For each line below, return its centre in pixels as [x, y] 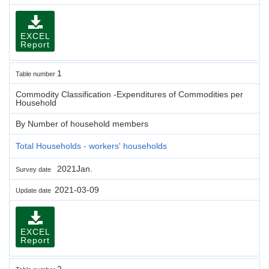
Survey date [35, 169]
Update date [35, 190]
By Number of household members [82, 123]
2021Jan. [74, 168]
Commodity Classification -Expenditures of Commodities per [129, 94]
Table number [36, 74]
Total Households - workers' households [91, 146]
